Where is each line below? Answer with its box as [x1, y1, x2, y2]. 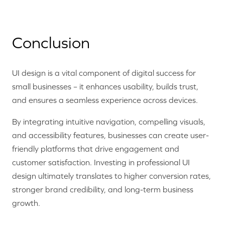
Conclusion [12, 33, 90, 52]
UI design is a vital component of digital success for [12, 68, 196, 78]
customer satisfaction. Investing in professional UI [12, 158, 190, 167]
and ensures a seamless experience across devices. [12, 95, 198, 105]
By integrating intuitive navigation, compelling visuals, [12, 117, 205, 127]
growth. [12, 198, 40, 208]
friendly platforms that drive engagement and [12, 144, 179, 154]
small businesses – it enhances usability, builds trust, [12, 82, 198, 91]
